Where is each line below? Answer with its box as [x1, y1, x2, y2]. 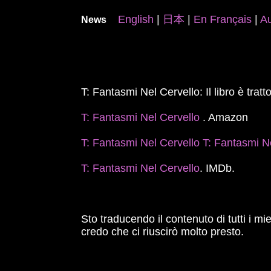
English [118, 13, 154, 25]
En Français [194, 13, 252, 25]
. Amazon [203, 111, 249, 123]
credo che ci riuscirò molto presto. [81, 226, 244, 238]
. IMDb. [200, 162, 235, 174]
